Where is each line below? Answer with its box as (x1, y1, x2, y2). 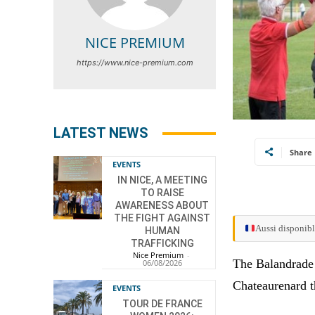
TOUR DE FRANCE (122, 298, 202, 310)
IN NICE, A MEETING (117, 174, 207, 186)
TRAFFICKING (130, 238, 194, 250)
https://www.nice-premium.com (76, 58, 193, 68)
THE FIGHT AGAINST (114, 212, 211, 224)
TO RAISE (140, 187, 184, 199)
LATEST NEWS (53, 124, 148, 142)
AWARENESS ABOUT (115, 200, 210, 212)
